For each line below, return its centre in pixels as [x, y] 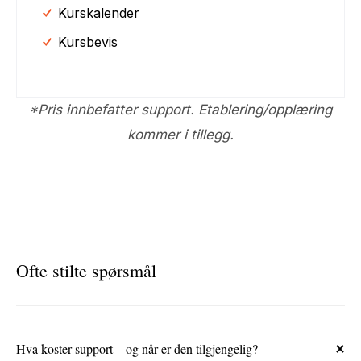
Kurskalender [99, 12]
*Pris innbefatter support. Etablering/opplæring [180, 109]
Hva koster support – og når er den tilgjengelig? [137, 348]
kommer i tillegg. [180, 134]
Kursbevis [88, 41]
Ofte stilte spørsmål [86, 270]
